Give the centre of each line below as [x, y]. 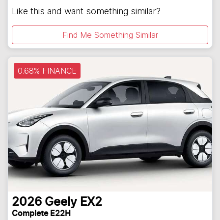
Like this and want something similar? [86, 11]
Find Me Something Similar [110, 35]
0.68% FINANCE [47, 70]
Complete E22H [41, 214]
